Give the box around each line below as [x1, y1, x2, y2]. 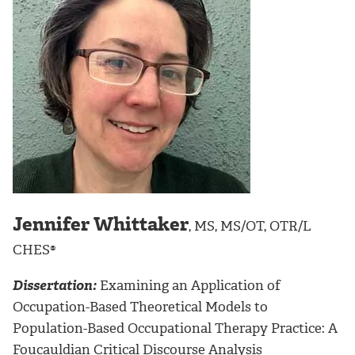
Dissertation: [13, 277, 97, 295]
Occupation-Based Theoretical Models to [13, 298, 268, 316]
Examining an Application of [97, 277, 281, 295]
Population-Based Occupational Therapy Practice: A [13, 319, 338, 338]
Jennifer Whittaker [13, 212, 189, 238]
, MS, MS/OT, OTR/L [189, 217, 311, 235]
